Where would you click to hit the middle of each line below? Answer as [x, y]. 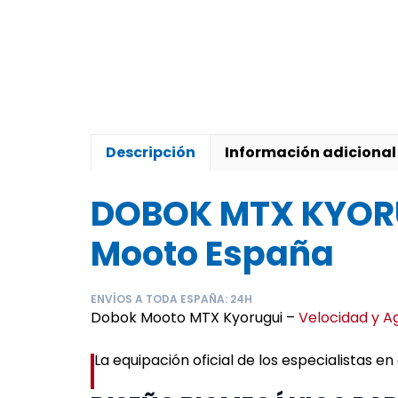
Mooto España [212, 253]
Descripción [151, 152]
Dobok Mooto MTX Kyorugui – [195, 317]
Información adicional [310, 152]
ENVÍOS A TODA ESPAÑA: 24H [171, 298]
